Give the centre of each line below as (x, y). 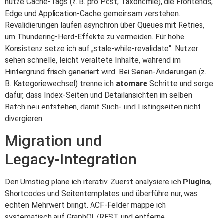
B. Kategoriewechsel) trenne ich (60, 83)
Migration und (54, 140)
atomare (132, 83)
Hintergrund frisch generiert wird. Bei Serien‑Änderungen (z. (106, 72)
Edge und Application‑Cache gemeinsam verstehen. (92, 13)
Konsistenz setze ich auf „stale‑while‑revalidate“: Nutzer (101, 48)
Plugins (197, 182)
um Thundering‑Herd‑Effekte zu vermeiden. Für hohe (95, 36)
